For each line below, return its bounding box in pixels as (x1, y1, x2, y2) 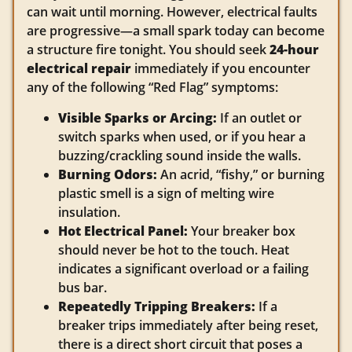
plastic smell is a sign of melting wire (58, 184, 274, 202)
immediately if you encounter (131, 60, 310, 78)
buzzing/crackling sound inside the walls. (58, 146, 301, 164)
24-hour (269, 41, 319, 59)
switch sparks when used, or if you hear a (58, 127, 306, 145)
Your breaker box (188, 222, 295, 240)
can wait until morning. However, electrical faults (27, 3, 317, 21)
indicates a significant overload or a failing (58, 259, 309, 277)
